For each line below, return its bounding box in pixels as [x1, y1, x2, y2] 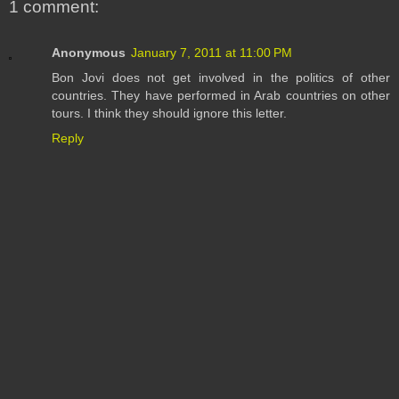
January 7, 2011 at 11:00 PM [131, 45, 292, 61]
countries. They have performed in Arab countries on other [52, 88, 390, 103]
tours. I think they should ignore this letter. [52, 106, 287, 121]
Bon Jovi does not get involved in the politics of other [52, 70, 390, 85]
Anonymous [52, 45, 126, 61]
